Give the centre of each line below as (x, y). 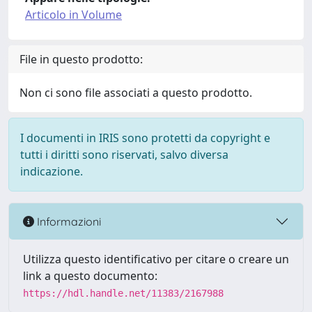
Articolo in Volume (73, 15)
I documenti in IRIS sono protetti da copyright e (145, 138)
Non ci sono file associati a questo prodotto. (136, 93)
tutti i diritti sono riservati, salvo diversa (124, 155)
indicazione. (52, 171)
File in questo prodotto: (81, 59)
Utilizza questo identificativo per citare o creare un (156, 259)
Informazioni (68, 221)
